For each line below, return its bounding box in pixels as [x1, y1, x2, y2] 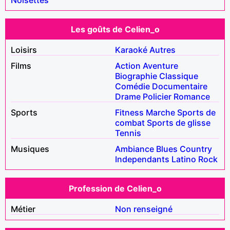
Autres [149, 44, 176, 55]
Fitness [115, 107, 144, 118]
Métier [11, 203, 35, 214]
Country [180, 143, 212, 154]
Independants [115, 154, 169, 164]
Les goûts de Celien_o [70, 24, 160, 34]
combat [115, 117, 145, 128]
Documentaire [152, 81, 207, 91]
